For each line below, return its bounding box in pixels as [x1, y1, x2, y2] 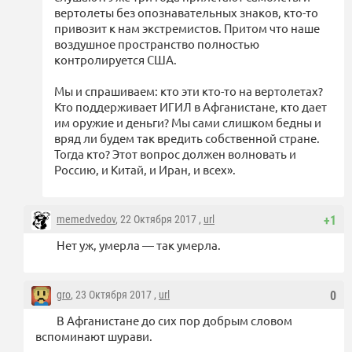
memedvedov [57, 213, 115, 226]
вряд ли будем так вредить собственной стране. [54, 130, 320, 146]
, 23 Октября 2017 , [71, 288, 159, 302]
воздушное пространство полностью [54, 36, 259, 52]
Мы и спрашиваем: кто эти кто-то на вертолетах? [54, 83, 323, 99]
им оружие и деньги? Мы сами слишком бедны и [54, 115, 321, 130]
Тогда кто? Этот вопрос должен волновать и [54, 146, 296, 162]
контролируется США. [54, 52, 177, 68]
